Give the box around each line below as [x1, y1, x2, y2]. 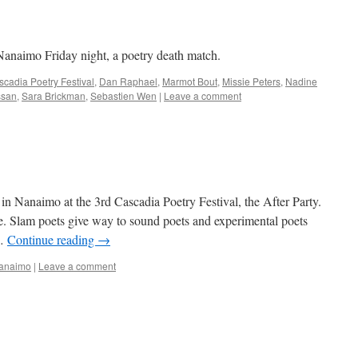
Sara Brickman [22, 89, 86, 102]
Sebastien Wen [90, 89, 157, 102]
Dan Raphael [99, 74, 157, 88]
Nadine [285, 74, 317, 88]
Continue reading [7, 231, 97, 248]
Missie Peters [222, 74, 280, 88]
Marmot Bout [162, 74, 217, 88]
